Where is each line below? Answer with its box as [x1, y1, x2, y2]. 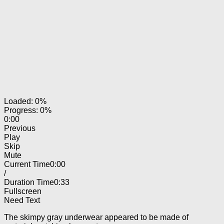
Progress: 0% [4, 105, 51, 114]
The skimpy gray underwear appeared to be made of [4, 212, 188, 221]
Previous [4, 123, 35, 132]
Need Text [4, 195, 40, 204]
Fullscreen [4, 186, 41, 195]
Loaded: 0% [4, 96, 46, 105]
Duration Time [4, 177, 54, 186]
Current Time [4, 159, 50, 168]
